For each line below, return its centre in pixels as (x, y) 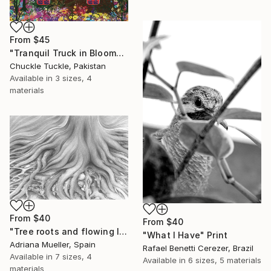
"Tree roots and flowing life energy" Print (123, 231)
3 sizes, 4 (73, 78)
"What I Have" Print (185, 235)
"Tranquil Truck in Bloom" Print (120, 53)
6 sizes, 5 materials (225, 260)
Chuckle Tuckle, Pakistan (58, 66)
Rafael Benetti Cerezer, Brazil (198, 248)
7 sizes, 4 (73, 256)
